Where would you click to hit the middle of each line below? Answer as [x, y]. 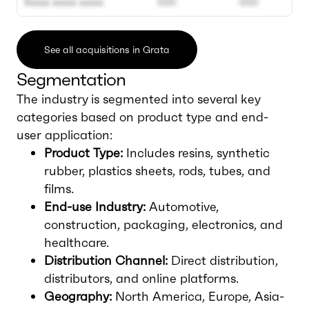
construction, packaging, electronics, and [163, 225]
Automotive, [182, 207]
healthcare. [77, 242]
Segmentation [71, 79]
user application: [64, 135]
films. [59, 189]
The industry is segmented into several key [138, 99]
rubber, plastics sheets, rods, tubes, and [157, 171]
